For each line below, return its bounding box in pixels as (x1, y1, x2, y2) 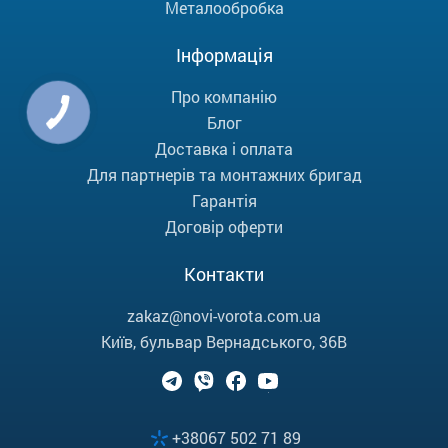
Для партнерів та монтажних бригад (86, 164, 362, 186)
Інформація (175, 43, 273, 68)
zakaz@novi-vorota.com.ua (127, 305, 321, 327)
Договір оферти (165, 216, 283, 238)
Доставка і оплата (155, 138, 293, 160)
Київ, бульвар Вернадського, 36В (101, 331, 347, 353)
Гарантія (191, 190, 257, 212)
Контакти (184, 262, 264, 287)
